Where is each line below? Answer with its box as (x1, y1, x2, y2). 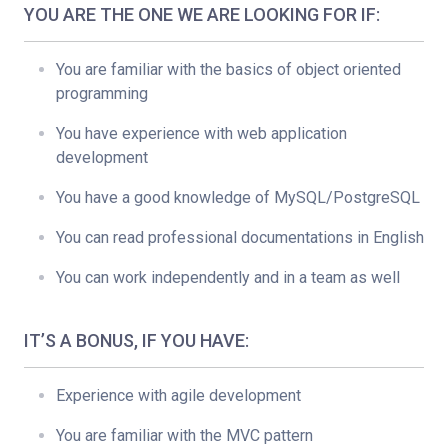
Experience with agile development (56, 386, 301, 405)
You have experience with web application (56, 124, 347, 143)
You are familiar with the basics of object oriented (56, 60, 401, 79)
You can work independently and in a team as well (56, 268, 400, 287)
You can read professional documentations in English (56, 228, 424, 247)
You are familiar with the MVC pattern (56, 426, 313, 445)
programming (56, 84, 148, 103)
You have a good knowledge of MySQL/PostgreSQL (56, 188, 420, 207)
